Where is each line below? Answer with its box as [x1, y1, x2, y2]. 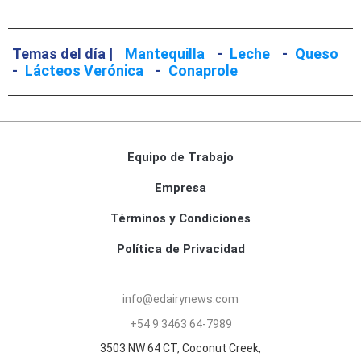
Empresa [155, 180, 206, 196]
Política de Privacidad [116, 242, 245, 257]
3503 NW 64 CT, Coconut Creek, [100, 342, 261, 355]
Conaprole [168, 62, 238, 80]
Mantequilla [125, 45, 205, 63]
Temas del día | [12, 45, 113, 63]
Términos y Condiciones [110, 211, 251, 226]
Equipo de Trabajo [127, 150, 234, 165]
